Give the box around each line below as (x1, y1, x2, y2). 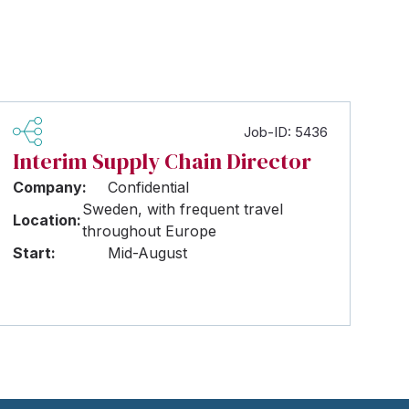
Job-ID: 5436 (243, 122, 328, 141)
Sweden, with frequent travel (81, 200, 283, 218)
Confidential (108, 178, 190, 196)
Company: (13, 178, 88, 196)
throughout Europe (81, 222, 216, 240)
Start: (13, 244, 57, 262)
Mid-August (108, 244, 188, 262)
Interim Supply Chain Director (13, 146, 312, 176)
